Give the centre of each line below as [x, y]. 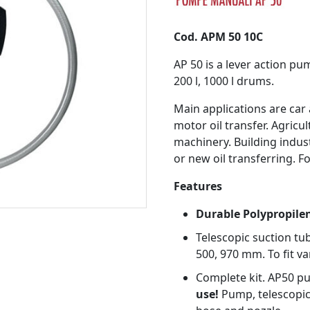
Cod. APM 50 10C [218, 37]
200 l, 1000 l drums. [225, 81]
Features [198, 186]
